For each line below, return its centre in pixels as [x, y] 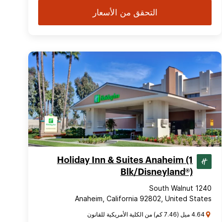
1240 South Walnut [203, 188]
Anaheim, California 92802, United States [143, 198]
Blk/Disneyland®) [157, 172]
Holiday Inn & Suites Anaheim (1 [125, 160]
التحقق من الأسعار [125, 12]
